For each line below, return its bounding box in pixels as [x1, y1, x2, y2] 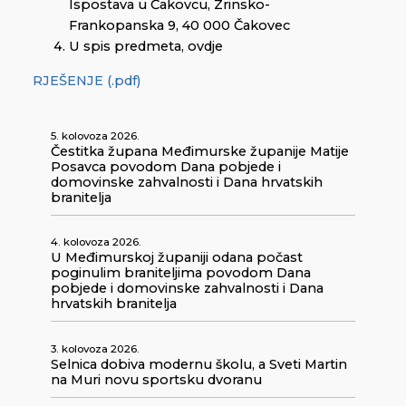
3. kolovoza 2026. [51, 342, 140, 355]
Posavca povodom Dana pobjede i [51, 159, 281, 176]
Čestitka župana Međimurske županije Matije [51, 143, 349, 160]
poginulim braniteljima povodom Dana [51, 265, 311, 282]
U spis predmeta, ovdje [69, 38, 223, 55]
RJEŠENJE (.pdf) [33, 72, 140, 89]
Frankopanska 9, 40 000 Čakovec [69, 17, 290, 34]
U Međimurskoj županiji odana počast [51, 249, 303, 266]
